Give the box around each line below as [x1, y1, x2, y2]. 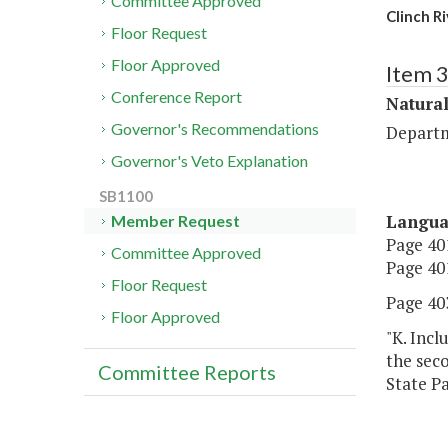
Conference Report [111, 87, 243, 107]
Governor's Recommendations [111, 119, 320, 139]
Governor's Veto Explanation [111, 151, 309, 171]
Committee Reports [98, 360, 276, 385]
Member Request [111, 211, 241, 231]
